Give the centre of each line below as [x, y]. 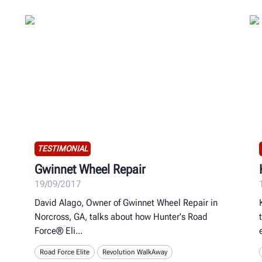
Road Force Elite [65, 252]
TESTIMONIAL [63, 149]
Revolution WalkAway [135, 252]
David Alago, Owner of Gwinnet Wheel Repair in [126, 202]
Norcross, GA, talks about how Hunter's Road [121, 216]
